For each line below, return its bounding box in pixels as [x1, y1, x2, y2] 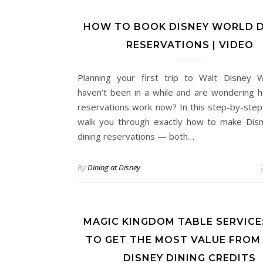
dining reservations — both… [77, 130, 194, 142]
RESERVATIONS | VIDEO [126, 39, 254, 50]
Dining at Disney [87, 162, 140, 173]
